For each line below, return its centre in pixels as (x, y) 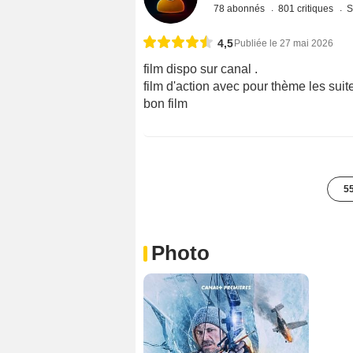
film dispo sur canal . (201, 69)
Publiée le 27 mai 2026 (284, 44)
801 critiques (307, 9)
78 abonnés (241, 9)
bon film (165, 104)
